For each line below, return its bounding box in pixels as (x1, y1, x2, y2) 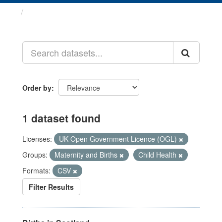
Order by (22, 83, 52, 93)
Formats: (22, 166, 51, 175)
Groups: (22, 150, 48, 160)
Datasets (28, 5, 65, 18)
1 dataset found (22, 111, 101, 125)
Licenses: (22, 134, 52, 144)
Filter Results (29, 182, 74, 192)
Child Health (138, 150, 178, 160)
